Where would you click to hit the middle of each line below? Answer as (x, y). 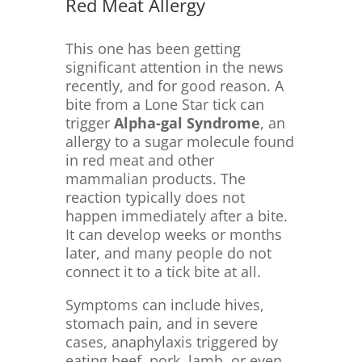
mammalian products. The (155, 179)
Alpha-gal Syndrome (187, 123)
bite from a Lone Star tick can (164, 105)
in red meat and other (139, 160)
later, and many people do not (168, 253)
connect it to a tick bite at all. (163, 272)
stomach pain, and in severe (161, 324)
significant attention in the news (174, 67)
